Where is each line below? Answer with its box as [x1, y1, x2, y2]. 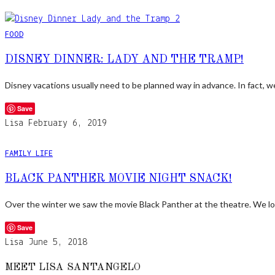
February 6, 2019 [28, 118, 107, 129]
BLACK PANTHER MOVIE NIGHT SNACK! [5, 173, 232, 185]
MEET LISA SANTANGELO [5, 262, 141, 273]
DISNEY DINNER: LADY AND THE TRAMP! [5, 54, 244, 66]
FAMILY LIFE [5, 148, 53, 158]
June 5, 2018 [28, 238, 87, 248]
